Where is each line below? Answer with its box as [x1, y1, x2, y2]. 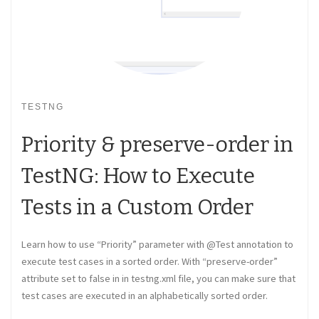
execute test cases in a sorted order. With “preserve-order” [21, 254, 278, 268]
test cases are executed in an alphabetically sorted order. [21, 288, 268, 302]
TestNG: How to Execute [21, 162, 255, 189]
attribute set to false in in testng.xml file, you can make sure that [21, 271, 296, 285]
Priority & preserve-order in [21, 131, 293, 157]
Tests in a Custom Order [21, 194, 253, 220]
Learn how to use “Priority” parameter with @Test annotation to [21, 237, 293, 251]
